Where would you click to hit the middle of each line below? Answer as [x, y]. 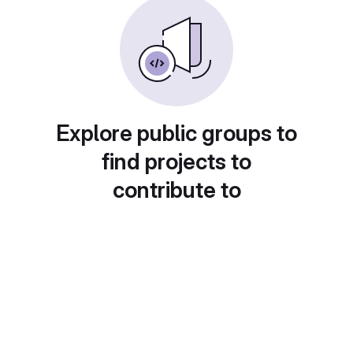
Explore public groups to [176, 133]
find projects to [176, 162]
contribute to [176, 190]
